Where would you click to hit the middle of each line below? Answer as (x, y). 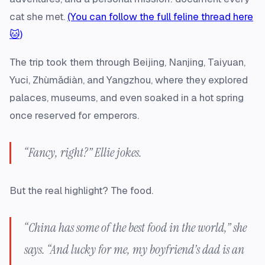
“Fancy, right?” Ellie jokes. (83, 153)
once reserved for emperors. (74, 115)
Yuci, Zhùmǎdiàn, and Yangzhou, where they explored (129, 80)
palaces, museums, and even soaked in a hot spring (127, 98)
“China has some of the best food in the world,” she (135, 228)
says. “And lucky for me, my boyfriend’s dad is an (134, 250)
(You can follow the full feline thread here (160, 17)
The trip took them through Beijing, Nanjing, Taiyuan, (127, 62)
